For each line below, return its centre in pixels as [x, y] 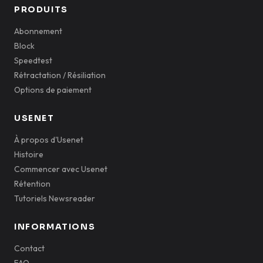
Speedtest [33, 60]
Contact [29, 248]
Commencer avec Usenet [61, 169]
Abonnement [38, 31]
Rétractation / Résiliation [60, 75]
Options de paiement [53, 90]
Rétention [32, 184]
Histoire [29, 154]
